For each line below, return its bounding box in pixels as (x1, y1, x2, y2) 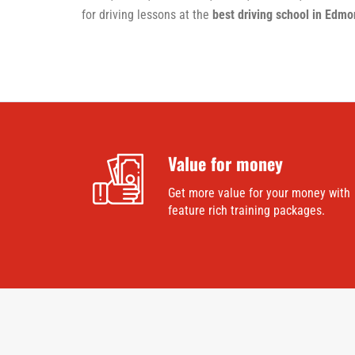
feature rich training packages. (167, 203, 325, 219)
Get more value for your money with (167, 185, 350, 201)
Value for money (167, 151, 283, 177)
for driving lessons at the (82, 7, 212, 23)
